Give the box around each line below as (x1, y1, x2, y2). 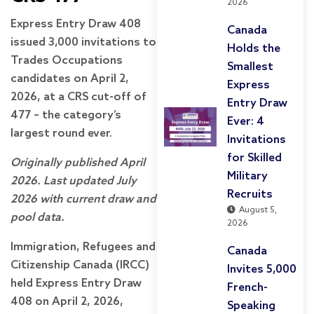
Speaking (227, 299, 275, 313)
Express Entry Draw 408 (11, 17, 141, 31)
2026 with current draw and (11, 192, 156, 206)
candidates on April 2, (11, 71, 129, 86)
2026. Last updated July (11, 174, 137, 188)
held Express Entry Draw (11, 276, 142, 290)
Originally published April (11, 156, 145, 170)
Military (227, 169, 268, 183)
